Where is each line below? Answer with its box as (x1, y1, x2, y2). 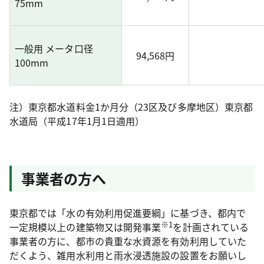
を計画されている (173, 220, 249, 235)
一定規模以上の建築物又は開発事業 (9, 220, 161, 235)
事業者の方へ (21, 168, 106, 189)
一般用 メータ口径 (15, 41, 93, 56)
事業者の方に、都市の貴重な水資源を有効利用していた (9, 234, 246, 249)
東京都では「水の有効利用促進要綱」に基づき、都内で (9, 206, 246, 220)
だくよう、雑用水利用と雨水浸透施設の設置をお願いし (9, 248, 246, 263)
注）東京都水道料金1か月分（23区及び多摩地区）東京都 (9, 100, 253, 114)
